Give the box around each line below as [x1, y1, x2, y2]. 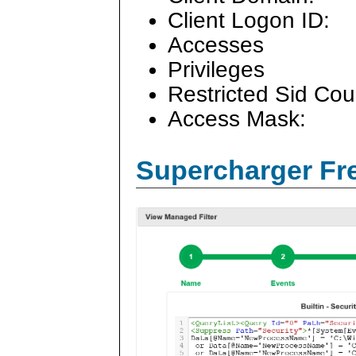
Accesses [168, 32, 270, 57]
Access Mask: [168, 106, 306, 132]
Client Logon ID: [168, 7, 330, 33]
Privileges [168, 56, 265, 82]
